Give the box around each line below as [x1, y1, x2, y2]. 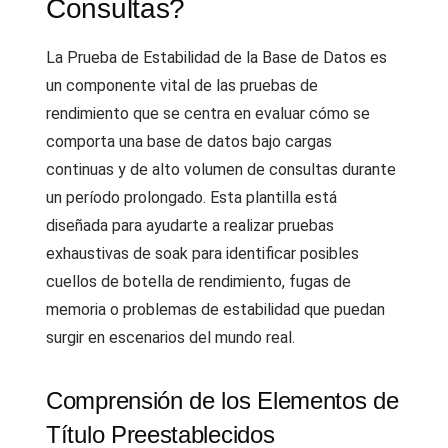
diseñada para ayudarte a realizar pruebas [46, 216, 334, 235]
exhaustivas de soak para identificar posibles [46, 244, 359, 263]
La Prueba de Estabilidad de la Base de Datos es [46, 48, 387, 67]
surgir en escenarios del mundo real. [46, 328, 295, 347]
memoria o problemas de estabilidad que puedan [46, 300, 385, 319]
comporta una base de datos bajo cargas [46, 132, 332, 151]
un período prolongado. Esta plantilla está [46, 188, 337, 207]
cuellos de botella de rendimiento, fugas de [46, 272, 351, 291]
